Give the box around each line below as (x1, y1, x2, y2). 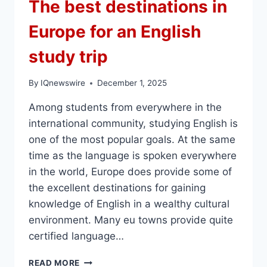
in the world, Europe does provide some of (29, 166, 232, 178)
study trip (29, 46, 108, 67)
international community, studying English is (29, 117, 238, 130)
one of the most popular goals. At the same (29, 133, 235, 146)
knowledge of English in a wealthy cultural (29, 198, 229, 210)
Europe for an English (29, 21, 201, 42)
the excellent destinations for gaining (29, 182, 206, 194)
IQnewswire (41, 78, 86, 88)
